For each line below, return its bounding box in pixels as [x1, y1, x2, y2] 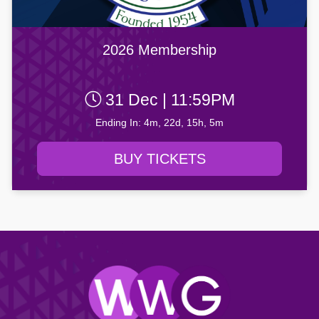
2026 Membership [103, 42, 216, 58]
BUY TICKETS [113, 151, 206, 167]
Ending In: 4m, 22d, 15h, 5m [95, 117, 224, 129]
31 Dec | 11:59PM [100, 90, 235, 110]
